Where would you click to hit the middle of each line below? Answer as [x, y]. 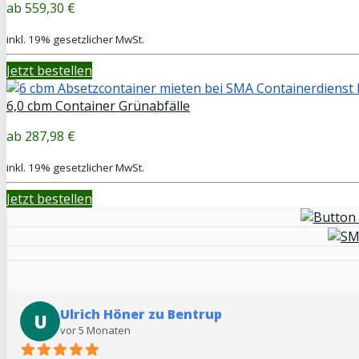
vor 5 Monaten [95, 330]
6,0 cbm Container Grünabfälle [98, 105]
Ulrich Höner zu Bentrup [141, 314]
